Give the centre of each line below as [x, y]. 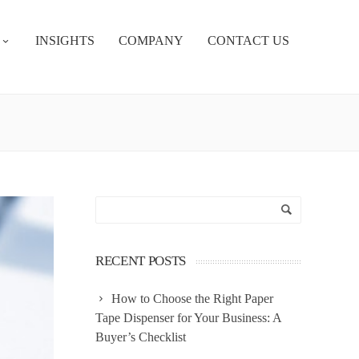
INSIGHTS [65, 40]
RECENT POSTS [141, 261]
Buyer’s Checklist [141, 337]
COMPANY [151, 40]
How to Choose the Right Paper [192, 298]
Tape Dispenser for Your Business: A [188, 318]
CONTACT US [248, 40]
